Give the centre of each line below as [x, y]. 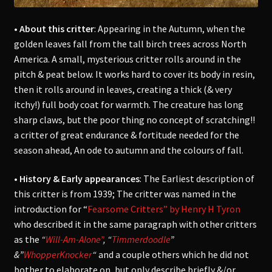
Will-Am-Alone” [74, 240]
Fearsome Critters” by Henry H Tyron [164, 209]
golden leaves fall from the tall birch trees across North [130, 43]
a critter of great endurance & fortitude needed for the [126, 134]
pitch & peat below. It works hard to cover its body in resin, [134, 74]
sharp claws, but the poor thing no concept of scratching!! [134, 119]
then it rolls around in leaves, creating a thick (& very [123, 89]
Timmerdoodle [141, 240]
